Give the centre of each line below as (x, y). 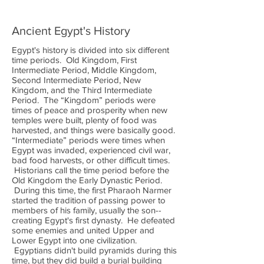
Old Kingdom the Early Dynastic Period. (87, 180)
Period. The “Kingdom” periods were (84, 100)
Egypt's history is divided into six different (90, 50)
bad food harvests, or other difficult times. (91, 160)
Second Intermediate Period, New (76, 80)
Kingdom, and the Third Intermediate (82, 90)
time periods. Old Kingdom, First (74, 60)
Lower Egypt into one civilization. (74, 240)
